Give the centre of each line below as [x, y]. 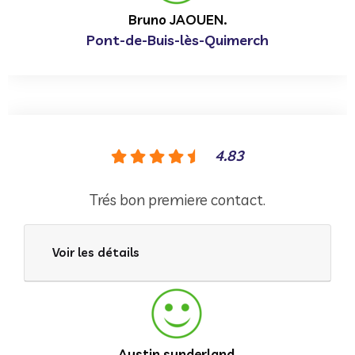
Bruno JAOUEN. [177, 19]
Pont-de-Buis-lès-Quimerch [177, 40]
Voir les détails [96, 252]
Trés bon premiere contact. [177, 199]
